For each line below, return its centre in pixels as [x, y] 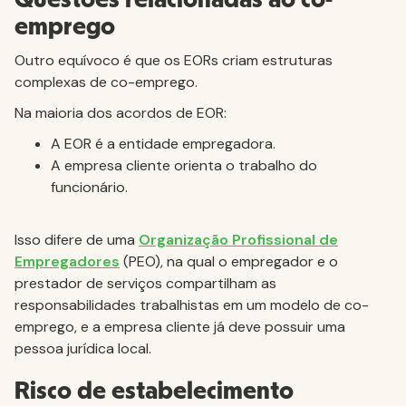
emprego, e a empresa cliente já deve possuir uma [180, 327]
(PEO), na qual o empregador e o [229, 261]
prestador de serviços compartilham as [145, 283]
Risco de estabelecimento [154, 391]
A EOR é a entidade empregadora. [163, 144]
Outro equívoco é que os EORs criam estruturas [174, 60]
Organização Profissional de [238, 240]
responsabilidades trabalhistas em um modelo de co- [192, 305]
